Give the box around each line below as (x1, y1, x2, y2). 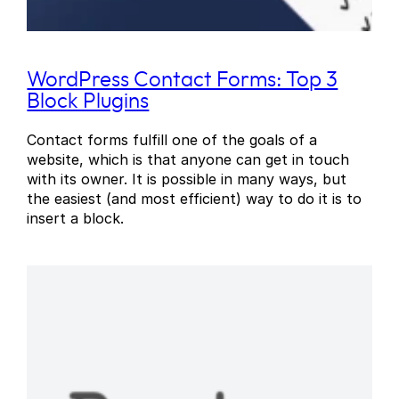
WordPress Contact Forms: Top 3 (27, 69, 338, 92)
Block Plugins (27, 91, 150, 113)
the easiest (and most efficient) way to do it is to (27, 190, 362, 208)
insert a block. (27, 209, 125, 228)
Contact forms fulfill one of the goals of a (27, 131, 318, 150)
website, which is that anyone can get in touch (27, 151, 350, 169)
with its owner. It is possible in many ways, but (27, 170, 347, 189)
